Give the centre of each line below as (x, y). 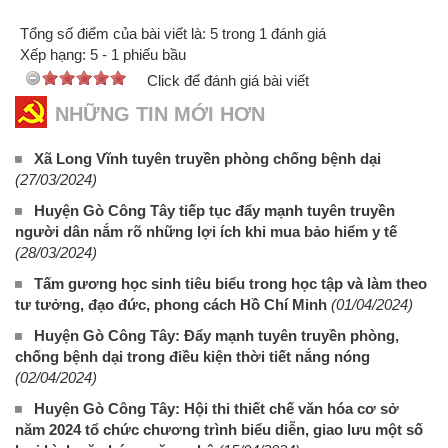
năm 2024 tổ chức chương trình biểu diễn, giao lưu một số (219, 429)
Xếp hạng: (55, 54)
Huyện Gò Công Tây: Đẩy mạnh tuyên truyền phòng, (216, 335)
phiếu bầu (152, 54)
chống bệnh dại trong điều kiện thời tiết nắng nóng (192, 356)
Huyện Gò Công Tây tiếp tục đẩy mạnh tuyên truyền (214, 210)
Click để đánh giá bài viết (228, 80)
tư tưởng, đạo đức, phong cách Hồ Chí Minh (171, 304)
